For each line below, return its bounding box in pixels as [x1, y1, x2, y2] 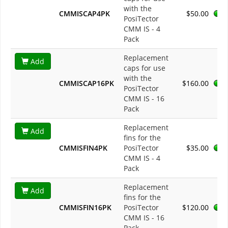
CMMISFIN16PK [59, 203, 111, 213]
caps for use [124, 63, 165, 73]
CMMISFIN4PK [59, 143, 107, 153]
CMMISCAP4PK [59, 9, 110, 19]
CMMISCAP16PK [59, 78, 114, 89]
